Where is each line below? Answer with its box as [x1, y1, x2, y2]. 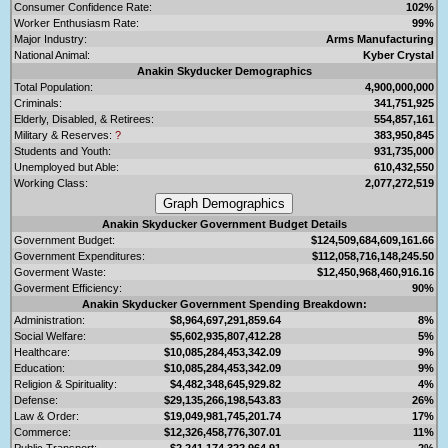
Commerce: [14, 425, 71, 438]
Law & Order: [14, 409, 79, 422]
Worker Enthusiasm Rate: [14, 16, 139, 29]
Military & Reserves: [14, 128, 115, 141]
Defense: [14, 393, 58, 406]
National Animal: [14, 48, 90, 61]
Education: [14, 361, 65, 374]
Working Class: [14, 176, 88, 189]
